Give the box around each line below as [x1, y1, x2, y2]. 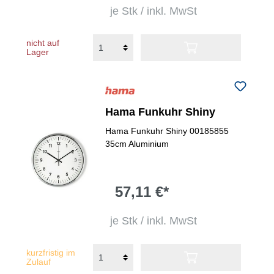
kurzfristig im [26, 248, 75, 257]
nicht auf [26, 38, 59, 48]
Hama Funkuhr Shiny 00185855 [105, 126, 229, 136]
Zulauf [26, 257, 51, 267]
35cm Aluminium [105, 139, 169, 149]
